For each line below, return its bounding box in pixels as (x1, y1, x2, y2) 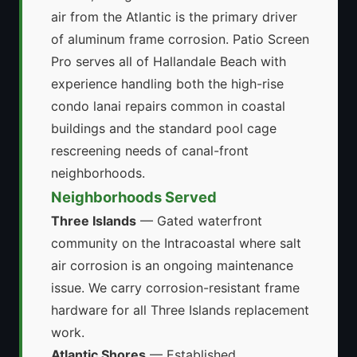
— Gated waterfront (136, 213, 262, 229)
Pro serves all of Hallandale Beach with (51, 53, 286, 70)
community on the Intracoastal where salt (51, 235, 301, 252)
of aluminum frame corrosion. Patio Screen (51, 31, 309, 48)
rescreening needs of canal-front (51, 143, 249, 159)
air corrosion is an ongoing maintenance (51, 257, 293, 274)
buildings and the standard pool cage (51, 120, 277, 137)
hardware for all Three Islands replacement (51, 302, 309, 319)
